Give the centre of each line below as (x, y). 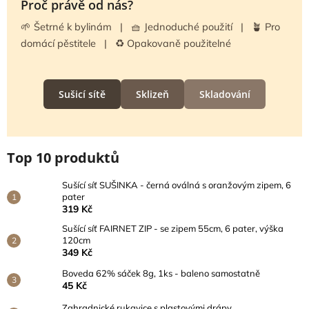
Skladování (225, 94)
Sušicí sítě (82, 94)
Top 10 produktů (63, 157)
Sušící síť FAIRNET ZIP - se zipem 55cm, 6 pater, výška (173, 228)
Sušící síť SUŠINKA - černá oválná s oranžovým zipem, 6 (177, 185)
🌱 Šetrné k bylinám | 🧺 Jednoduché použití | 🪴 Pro (150, 26)
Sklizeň (152, 94)
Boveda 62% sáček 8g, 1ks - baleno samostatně (161, 273)
